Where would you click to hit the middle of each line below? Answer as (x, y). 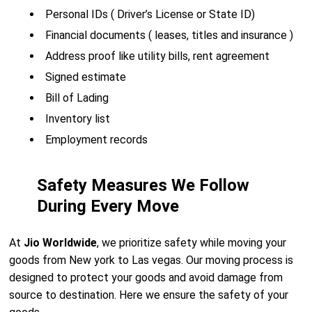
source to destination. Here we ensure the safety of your (149, 295)
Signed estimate (86, 77)
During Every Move (108, 206)
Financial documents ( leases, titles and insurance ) (170, 35)
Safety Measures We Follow (143, 185)
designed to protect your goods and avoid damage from (146, 278)
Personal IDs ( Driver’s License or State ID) (150, 14)
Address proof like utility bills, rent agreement (158, 56)
